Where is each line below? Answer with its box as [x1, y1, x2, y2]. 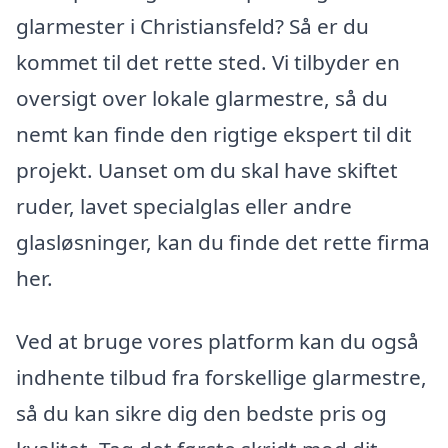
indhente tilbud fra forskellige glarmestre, [16, 363, 427, 392]
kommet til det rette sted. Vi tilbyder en [16, 47, 400, 76]
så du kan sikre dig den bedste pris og [16, 399, 387, 428]
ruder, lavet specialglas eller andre [16, 191, 352, 220]
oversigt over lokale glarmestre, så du [16, 83, 388, 112]
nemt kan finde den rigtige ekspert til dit [16, 119, 412, 148]
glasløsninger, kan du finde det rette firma [16, 227, 430, 256]
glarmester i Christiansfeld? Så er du [16, 11, 369, 40]
